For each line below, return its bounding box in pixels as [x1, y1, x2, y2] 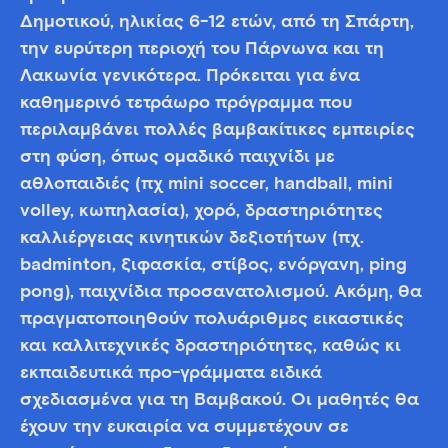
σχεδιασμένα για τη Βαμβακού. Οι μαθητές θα [20, 390, 419, 409]
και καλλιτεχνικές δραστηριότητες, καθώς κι [20, 336, 401, 355]
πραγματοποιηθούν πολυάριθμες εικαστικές [20, 309, 404, 328]
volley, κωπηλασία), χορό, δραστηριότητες [20, 201, 383, 220]
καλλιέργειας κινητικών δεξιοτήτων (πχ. [20, 228, 364, 247]
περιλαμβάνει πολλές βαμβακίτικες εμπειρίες [20, 120, 415, 139]
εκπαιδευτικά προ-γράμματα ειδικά [20, 363, 322, 382]
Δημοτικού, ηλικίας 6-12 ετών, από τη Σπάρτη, [20, 12, 414, 31]
